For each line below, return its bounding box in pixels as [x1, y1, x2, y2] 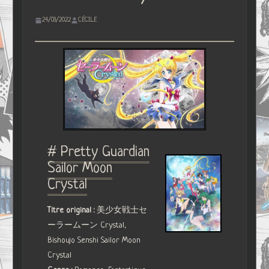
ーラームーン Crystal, [47, 220, 127, 230]
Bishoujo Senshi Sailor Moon [47, 235, 141, 245]
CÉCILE [78, 16, 98, 24]
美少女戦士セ [97, 205, 148, 215]
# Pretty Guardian [47, 144, 150, 160]
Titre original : [47, 205, 97, 215]
